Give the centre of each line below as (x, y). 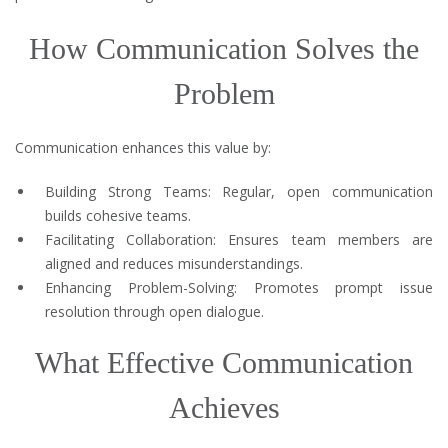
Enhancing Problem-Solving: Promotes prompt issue (239, 287)
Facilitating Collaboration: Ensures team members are (239, 239)
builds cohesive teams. (118, 215)
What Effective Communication (224, 362)
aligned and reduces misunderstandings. (174, 263)
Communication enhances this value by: (143, 147)
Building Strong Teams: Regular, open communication (239, 191)
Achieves (224, 407)
